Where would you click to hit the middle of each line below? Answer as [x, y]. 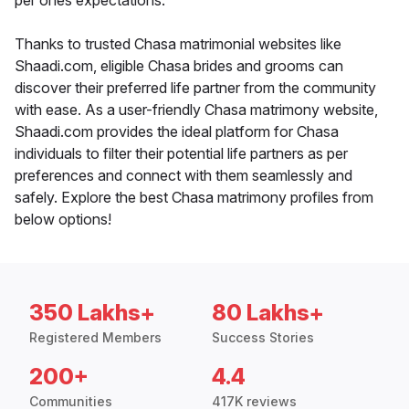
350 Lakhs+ [92, 313]
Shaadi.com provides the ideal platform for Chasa [177, 132]
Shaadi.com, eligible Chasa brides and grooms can [179, 66]
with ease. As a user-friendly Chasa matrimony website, [196, 110]
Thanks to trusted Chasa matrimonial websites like [178, 44]
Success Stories [263, 338]
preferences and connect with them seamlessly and [184, 176]
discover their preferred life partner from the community [195, 88]
